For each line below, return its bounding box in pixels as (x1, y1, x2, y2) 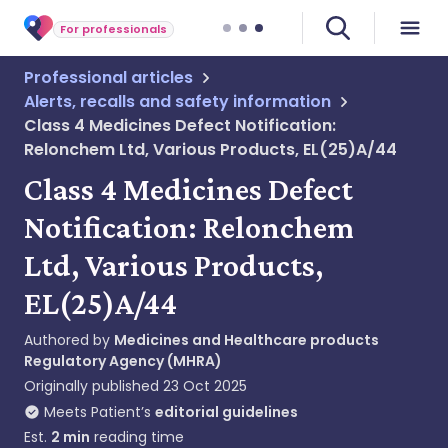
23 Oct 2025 (163, 376, 247, 396)
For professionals (60, 20, 167, 37)
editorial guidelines (155, 402, 298, 422)
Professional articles (24, 66, 193, 89)
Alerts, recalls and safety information (24, 90, 331, 113)
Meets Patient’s (44, 402, 151, 422)
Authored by (24, 330, 114, 350)
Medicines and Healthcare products (114, 330, 379, 350)
